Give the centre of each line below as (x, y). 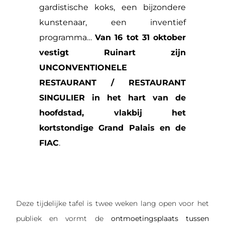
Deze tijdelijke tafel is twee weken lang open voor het (113, 204)
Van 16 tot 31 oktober (140, 38)
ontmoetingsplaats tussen (160, 219)
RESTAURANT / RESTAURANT (113, 83)
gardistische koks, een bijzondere (113, 8)
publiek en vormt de (64, 219)
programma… (67, 38)
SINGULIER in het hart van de (113, 98)
